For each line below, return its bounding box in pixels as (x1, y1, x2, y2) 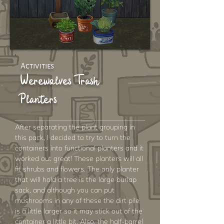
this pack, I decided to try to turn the (15, 133, 130, 142)
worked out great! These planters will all (15, 154, 143, 163)
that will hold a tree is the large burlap (15, 175, 136, 184)
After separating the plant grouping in (15, 122, 135, 131)
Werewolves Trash (20, 73, 99, 88)
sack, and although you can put (15, 185, 114, 194)
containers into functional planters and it (15, 143, 143, 152)
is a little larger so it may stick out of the (15, 206, 142, 215)
